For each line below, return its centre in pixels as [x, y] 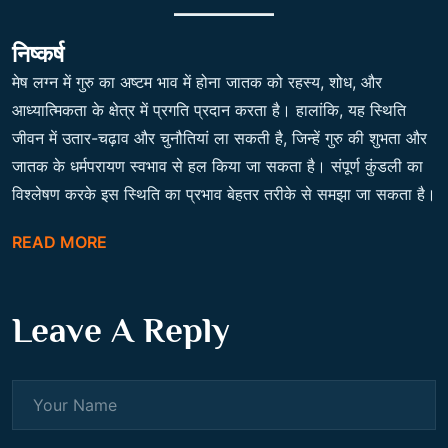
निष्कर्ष [38, 54]
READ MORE [59, 242]
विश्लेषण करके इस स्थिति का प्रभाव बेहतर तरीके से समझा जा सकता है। [224, 194]
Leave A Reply [121, 330]
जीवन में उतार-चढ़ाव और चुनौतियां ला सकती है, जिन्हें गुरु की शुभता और [219, 138]
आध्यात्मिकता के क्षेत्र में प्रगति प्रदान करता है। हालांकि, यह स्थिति [209, 110]
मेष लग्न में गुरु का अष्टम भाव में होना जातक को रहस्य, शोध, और [197, 82]
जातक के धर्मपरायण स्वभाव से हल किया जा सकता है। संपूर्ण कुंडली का [217, 166]
